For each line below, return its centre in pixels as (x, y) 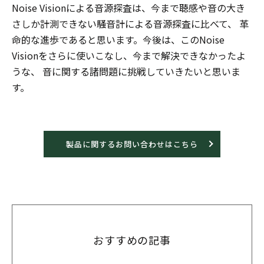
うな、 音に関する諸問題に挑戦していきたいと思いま (126, 71)
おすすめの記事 (132, 240)
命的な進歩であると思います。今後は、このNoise (118, 39)
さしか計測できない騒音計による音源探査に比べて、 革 (130, 23)
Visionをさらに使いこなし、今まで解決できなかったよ (129, 55)
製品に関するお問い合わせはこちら (132, 144)
